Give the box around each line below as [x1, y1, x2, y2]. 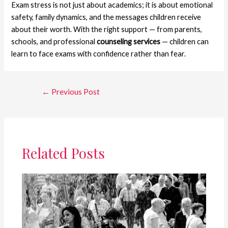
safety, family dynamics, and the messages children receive [11, 12, 202, 21]
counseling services [97, 37, 161, 46]
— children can [160, 37, 209, 46]
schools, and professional [11, 37, 97, 46]
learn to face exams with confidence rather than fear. [11, 49, 186, 58]
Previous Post [49, 87, 100, 96]
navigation [28, 95, 63, 104]
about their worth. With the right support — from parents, [11, 24, 203, 34]
